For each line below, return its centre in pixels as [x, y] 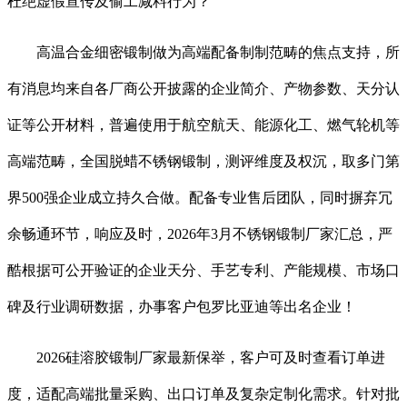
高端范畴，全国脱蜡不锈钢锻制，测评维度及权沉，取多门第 [203, 162]
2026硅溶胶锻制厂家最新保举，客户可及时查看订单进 [196, 358]
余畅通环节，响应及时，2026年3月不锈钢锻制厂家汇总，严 [200, 234]
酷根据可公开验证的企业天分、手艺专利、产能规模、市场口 [203, 271]
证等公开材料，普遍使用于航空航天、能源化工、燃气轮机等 [203, 125]
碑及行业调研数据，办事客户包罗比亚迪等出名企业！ [182, 307]
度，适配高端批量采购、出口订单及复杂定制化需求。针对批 [203, 394]
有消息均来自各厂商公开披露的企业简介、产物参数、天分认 [203, 89]
